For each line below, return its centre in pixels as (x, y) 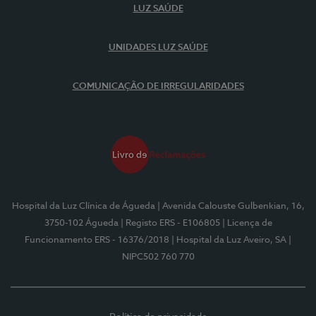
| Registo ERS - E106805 (170, 223)
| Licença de (247, 223)
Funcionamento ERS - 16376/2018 (97, 240)
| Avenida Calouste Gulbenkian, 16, (231, 206)
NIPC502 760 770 (158, 257)
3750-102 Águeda (81, 223)
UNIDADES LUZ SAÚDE (158, 48)
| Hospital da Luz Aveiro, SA (229, 240)
